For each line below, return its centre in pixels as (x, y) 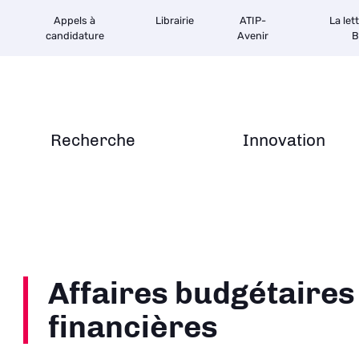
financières (133, 327)
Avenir (253, 36)
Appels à (75, 20)
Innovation (284, 140)
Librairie (175, 20)
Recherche (93, 140)
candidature (75, 36)
